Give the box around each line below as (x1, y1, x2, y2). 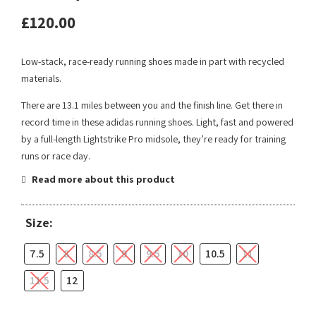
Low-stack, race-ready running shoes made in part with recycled (21, 55, 284, 68)
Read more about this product (30, 173, 175, 186)
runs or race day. (21, 150, 90, 163)
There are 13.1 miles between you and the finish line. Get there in (21, 99, 283, 112)
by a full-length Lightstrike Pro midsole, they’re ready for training (21, 133, 286, 146)
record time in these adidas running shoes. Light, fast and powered (21, 116, 293, 129)
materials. (21, 72, 61, 85)
